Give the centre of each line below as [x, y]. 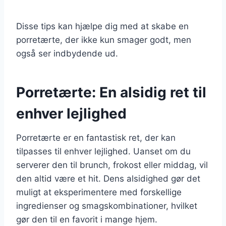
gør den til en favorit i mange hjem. [87, 219]
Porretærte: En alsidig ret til [111, 92]
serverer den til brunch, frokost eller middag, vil [112, 165]
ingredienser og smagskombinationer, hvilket [107, 206]
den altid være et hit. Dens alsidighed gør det [108, 178]
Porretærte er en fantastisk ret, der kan [96, 137]
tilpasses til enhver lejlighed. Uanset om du [103, 151]
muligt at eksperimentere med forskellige [99, 192]
